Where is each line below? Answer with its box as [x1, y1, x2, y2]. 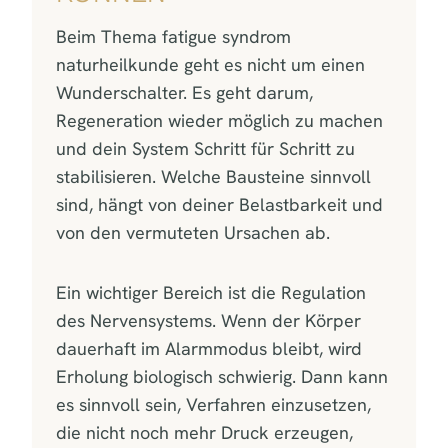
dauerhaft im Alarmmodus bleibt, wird [56, 336, 362, 360]
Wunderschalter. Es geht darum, [56, 80, 313, 104]
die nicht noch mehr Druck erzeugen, [56, 420, 353, 444]
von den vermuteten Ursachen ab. [56, 220, 330, 244]
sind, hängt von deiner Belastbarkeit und [56, 192, 383, 216]
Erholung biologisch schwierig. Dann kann [56, 364, 388, 388]
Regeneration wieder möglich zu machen [56, 108, 383, 132]
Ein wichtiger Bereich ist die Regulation [56, 280, 366, 304]
